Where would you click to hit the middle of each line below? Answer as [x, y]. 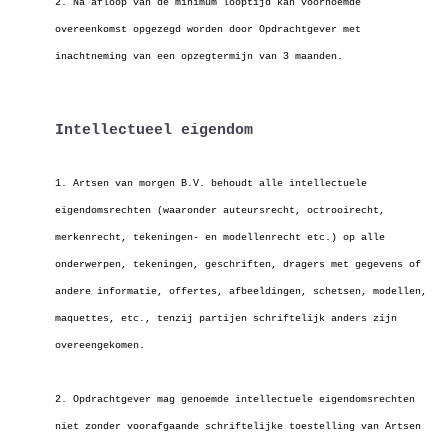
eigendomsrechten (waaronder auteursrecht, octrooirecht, [220, 210]
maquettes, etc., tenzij [127, 318]
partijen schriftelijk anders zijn [298, 318]
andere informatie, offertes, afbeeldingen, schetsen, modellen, [241, 291]
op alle [364, 237]
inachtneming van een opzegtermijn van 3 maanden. [199, 56]
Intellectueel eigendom [154, 130]
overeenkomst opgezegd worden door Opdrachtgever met [208, 29]
